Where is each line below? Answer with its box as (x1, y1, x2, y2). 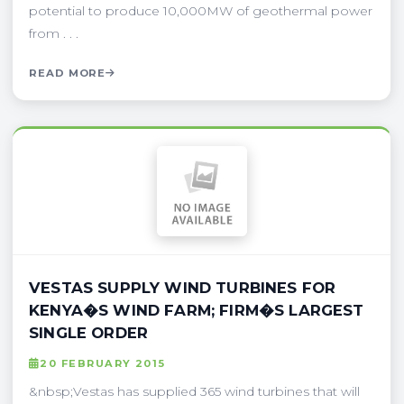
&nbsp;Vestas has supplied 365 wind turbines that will (29, 382, 360, 399)
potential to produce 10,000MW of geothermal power (29, 2, 372, 19)
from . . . (29, 24, 78, 41)
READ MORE (29, 66, 106, 79)
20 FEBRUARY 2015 (40, 356, 166, 370)
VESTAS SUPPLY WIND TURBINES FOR (29, 278, 336, 297)
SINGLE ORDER (29, 323, 149, 342)
